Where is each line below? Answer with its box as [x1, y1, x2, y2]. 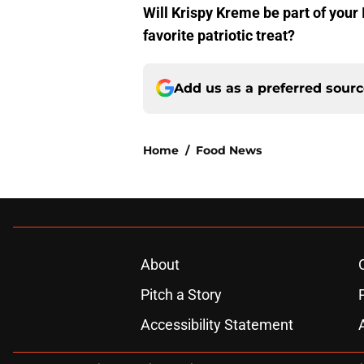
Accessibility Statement [140, 315, 293, 333]
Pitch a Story [140, 285, 222, 303]
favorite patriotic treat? [143, 26, 295, 44]
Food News [196, 142, 262, 158]
